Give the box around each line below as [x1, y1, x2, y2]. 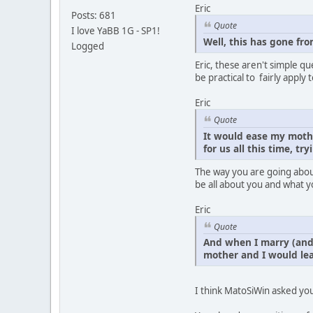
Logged [71, 40, 104, 53]
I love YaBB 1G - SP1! [71, 24, 160, 38]
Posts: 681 [71, 9, 116, 22]
